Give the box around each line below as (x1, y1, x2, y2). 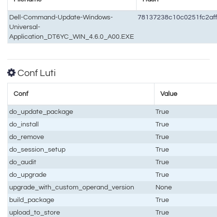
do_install (9, 120, 39, 128)
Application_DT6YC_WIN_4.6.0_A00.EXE (9, 32, 135, 40)
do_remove (9, 133, 45, 140)
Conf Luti (15, 68, 56, 78)
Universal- (9, 23, 41, 31)
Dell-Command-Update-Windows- (9, 13, 113, 21)
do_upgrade (9, 170, 47, 178)
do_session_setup (9, 145, 66, 153)
